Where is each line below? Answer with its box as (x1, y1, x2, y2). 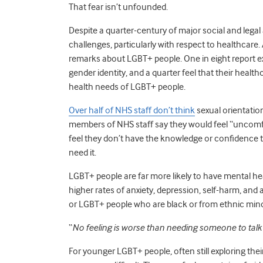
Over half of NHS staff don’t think (69, 104, 195, 116)
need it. (69, 147, 96, 158)
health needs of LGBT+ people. (69, 81, 189, 92)
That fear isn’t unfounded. (69, 1, 168, 12)
